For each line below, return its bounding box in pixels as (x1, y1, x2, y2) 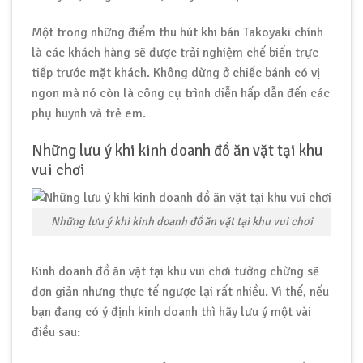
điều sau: (32, 324, 80, 341)
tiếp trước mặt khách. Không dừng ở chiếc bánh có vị (32, 64, 320, 81)
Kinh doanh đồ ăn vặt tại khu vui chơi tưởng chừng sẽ (32, 263, 319, 280)
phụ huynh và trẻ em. (32, 105, 146, 122)
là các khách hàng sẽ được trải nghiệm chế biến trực (32, 44, 318, 61)
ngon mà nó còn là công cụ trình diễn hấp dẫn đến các (32, 84, 330, 101)
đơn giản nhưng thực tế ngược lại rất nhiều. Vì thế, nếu (32, 284, 329, 301)
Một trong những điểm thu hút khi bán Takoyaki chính (32, 23, 323, 41)
